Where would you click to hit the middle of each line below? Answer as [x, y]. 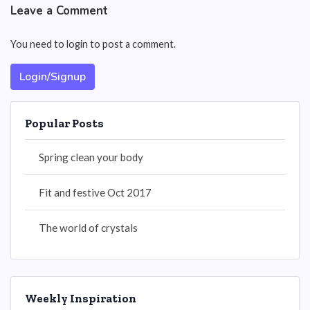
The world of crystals [88, 228]
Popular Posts [64, 123]
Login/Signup [53, 77]
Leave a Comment [59, 11]
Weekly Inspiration [81, 298]
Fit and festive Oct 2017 [95, 192]
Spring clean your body [91, 157]
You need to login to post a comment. [93, 44]
